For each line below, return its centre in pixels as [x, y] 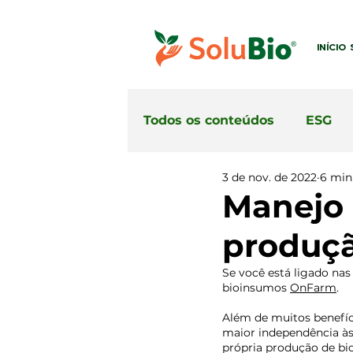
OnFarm [313, 288]
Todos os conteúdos [209, 120]
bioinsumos [256, 288]
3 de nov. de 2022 [269, 177]
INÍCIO [331, 47]
